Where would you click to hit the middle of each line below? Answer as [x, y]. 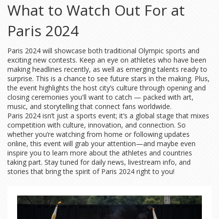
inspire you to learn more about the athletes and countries [100, 153]
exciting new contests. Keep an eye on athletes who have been [107, 60]
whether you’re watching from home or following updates [99, 134]
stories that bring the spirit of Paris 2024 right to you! [91, 171]
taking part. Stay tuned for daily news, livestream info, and [99, 162]
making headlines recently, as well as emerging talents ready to [107, 69]
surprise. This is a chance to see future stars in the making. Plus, [109, 78]
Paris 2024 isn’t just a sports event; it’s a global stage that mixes [108, 116]
